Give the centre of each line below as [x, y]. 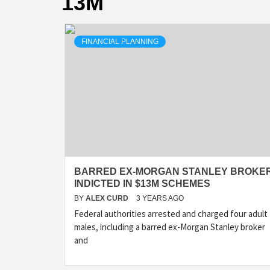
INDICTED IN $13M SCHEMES [142, 184]
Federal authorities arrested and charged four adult [171, 214]
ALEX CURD [108, 198]
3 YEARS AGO [160, 198]
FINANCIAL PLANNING [120, 42]
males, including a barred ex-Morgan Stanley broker [170, 227]
